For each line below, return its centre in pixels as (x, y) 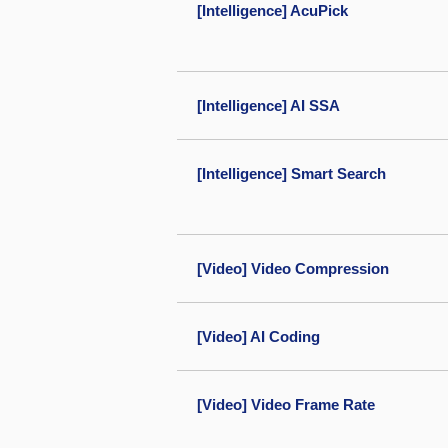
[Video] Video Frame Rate (286, 404)
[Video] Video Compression (293, 268)
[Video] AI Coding (258, 336)
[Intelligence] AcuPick (272, 10)
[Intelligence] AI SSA (268, 105)
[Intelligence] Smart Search (291, 173)
